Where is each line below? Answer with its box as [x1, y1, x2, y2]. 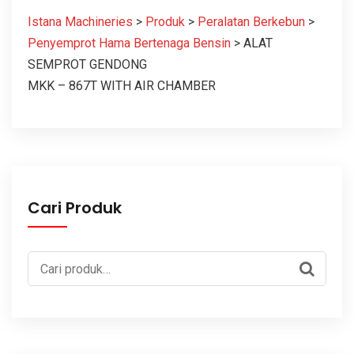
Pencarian [28, 254, 82, 269]
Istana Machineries [28, 14, 133, 29]
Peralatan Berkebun [198, 14, 305, 29]
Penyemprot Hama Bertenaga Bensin [28, 36, 231, 51]
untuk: [28, 276, 59, 291]
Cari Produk [28, 197, 122, 219]
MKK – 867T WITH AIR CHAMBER [28, 78, 216, 93]
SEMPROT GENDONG [28, 57, 147, 72]
